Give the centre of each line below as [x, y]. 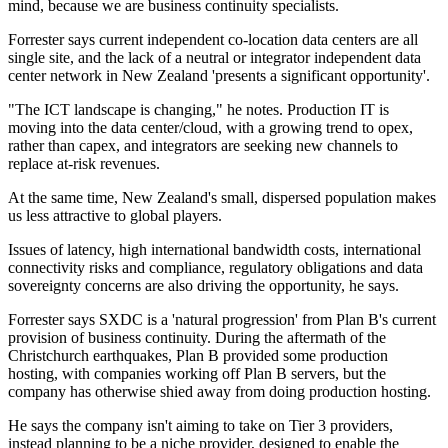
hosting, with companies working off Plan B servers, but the [197, 374]
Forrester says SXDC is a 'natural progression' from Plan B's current [222, 320]
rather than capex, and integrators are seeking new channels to [203, 146]
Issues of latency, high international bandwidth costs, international [214, 250]
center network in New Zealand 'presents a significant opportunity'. [219, 76]
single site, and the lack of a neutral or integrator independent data [214, 58]
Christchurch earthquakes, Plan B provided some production [198, 356]
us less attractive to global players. [115, 216]
